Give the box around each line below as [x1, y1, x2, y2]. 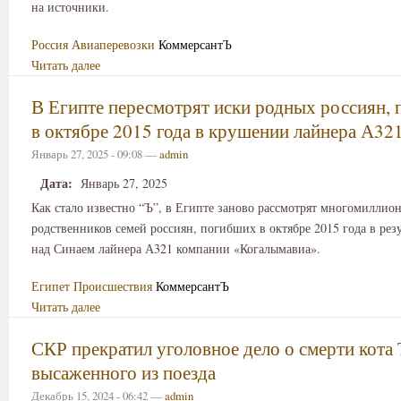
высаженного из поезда [31, 360, 216, 386]
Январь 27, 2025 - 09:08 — [31, 146, 159, 163]
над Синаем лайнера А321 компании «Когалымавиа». [31, 239, 320, 257]
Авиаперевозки [72, 36, 155, 54]
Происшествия [73, 277, 152, 295]
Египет [31, 277, 70, 295]
